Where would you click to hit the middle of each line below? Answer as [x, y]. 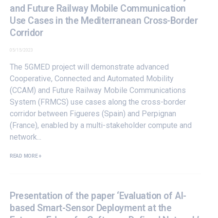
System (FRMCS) [40, 102]
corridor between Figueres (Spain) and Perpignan [93, 113]
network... [26, 137]
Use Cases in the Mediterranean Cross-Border [104, 20]
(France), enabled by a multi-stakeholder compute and [101, 125]
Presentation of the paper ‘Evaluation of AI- [98, 196]
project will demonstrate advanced [109, 67]
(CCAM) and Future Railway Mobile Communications [98, 90]
